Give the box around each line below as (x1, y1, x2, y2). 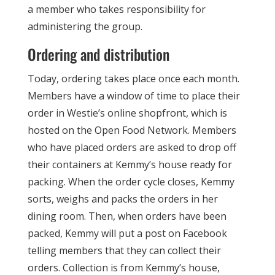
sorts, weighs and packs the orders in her (27, 192, 218, 206)
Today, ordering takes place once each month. (27, 72, 239, 85)
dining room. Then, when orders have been (27, 209, 227, 223)
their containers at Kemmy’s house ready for (27, 158, 232, 171)
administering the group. (27, 20, 142, 33)
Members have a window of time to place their (27, 89, 240, 103)
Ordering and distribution (27, 43, 169, 65)
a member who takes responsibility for (27, 2, 206, 16)
